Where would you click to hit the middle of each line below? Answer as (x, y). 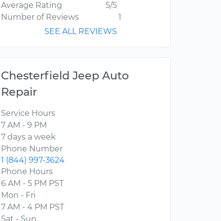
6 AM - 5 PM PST (32, 184)
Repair (19, 92)
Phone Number (32, 149)
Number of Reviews (40, 17)
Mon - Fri (18, 195)
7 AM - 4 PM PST (33, 207)
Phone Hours (27, 172)
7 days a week (28, 137)
